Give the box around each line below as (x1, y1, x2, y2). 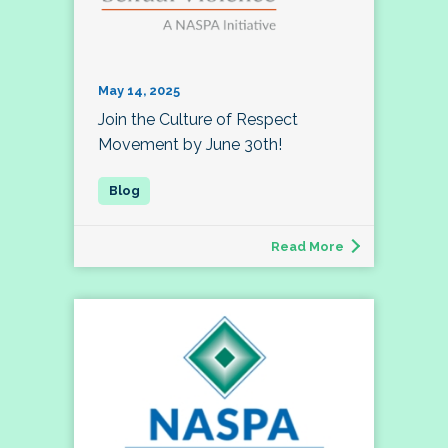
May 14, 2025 (98, 83, 180, 99)
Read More (271, 239, 344, 255)
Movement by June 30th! (98, 135, 282, 155)
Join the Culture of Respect (98, 110, 298, 130)
